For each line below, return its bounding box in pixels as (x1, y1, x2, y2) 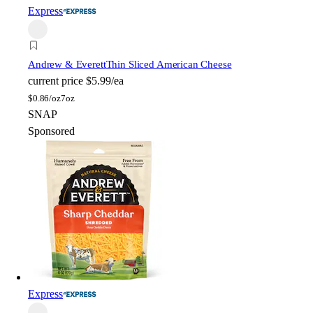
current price (28, 74, 83, 87)
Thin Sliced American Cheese (105, 58, 232, 70)
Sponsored (28, 124, 75, 137)
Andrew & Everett (28, 58, 106, 70)
